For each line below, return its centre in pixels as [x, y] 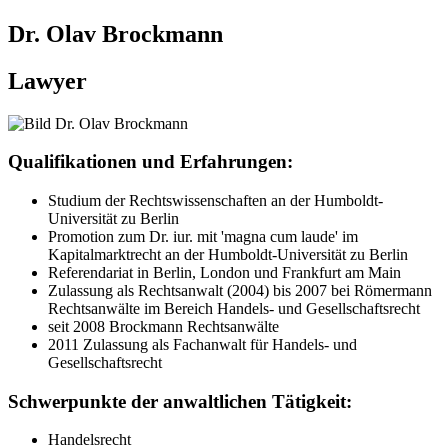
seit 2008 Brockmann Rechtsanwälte [163, 326]
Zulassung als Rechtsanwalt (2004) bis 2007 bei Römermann [240, 290]
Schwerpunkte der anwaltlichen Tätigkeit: [180, 401]
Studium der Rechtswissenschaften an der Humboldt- [215, 200]
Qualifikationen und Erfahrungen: [150, 162]
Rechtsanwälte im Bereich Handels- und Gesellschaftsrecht [234, 308]
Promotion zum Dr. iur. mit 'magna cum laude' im [203, 236]
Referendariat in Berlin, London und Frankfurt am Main [224, 272]
